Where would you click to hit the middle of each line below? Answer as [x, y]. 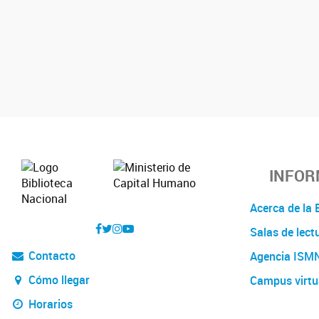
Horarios [49, 304]
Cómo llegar [57, 279]
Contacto [50, 255]
